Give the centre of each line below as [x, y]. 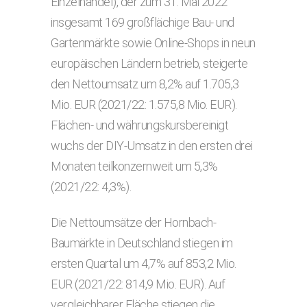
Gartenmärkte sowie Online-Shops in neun [153, 43]
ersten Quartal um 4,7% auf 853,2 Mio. [144, 263]
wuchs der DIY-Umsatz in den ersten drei [152, 146]
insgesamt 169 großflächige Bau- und [143, 22]
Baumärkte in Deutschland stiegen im [142, 243]
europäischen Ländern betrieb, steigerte [149, 63]
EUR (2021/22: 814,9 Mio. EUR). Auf [138, 284]
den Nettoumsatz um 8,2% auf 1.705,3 [145, 84]
